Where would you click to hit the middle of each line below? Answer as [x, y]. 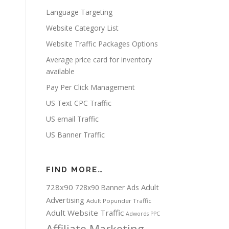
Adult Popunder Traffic [119, 201]
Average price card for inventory [99, 60]
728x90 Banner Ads [107, 188]
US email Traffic [72, 119]
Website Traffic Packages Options [102, 44]
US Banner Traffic [75, 135]
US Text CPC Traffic [79, 103]
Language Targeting [79, 12]
